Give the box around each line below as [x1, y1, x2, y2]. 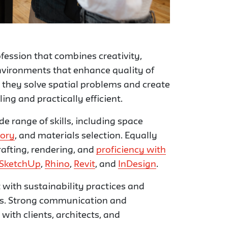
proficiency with [96, 146, 166, 155]
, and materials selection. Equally [15, 132, 157, 140]
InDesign [118, 160, 156, 169]
